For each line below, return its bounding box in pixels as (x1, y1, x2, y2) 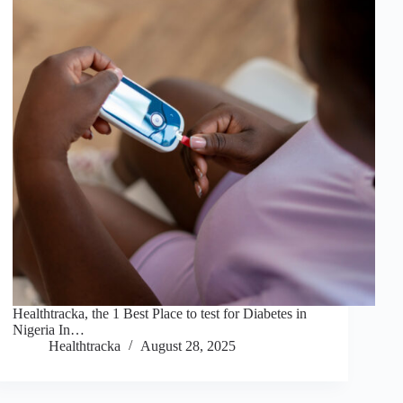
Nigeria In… (13, 322, 85, 338)
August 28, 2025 (140, 338, 237, 354)
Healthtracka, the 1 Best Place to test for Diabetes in (13, 306, 308, 322)
